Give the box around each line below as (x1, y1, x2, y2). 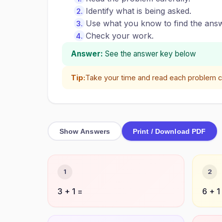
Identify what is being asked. (86, 6, 191, 16)
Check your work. (86, 31, 154, 41)
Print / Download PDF (132, 127, 206, 135)
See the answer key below (105, 49, 196, 58)
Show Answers (59, 127, 111, 135)
